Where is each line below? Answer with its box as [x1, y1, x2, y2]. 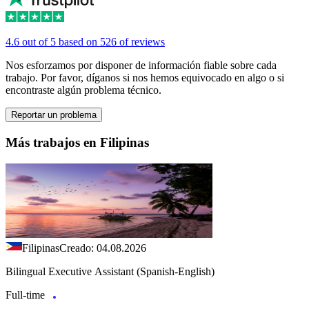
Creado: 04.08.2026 [59, 241, 146, 254]
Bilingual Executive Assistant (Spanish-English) [6, 265, 215, 277]
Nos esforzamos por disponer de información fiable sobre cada [6, 59, 277, 72]
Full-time [6, 288, 48, 301]
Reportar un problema [11, 110, 97, 121]
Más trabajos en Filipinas [6, 135, 149, 150]
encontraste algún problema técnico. [6, 84, 161, 97]
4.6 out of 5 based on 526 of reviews [6, 36, 165, 48]
